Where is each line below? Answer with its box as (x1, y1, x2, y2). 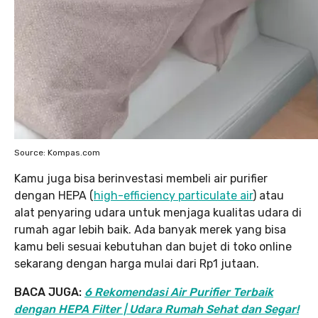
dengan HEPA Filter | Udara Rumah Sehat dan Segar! (14, 302, 299, 316)
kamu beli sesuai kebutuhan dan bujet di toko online (14, 240, 292, 253)
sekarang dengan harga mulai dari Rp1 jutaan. (14, 257, 259, 270)
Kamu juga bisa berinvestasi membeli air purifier (14, 172, 268, 185)
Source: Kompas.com (14, 148, 100, 158)
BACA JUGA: (14, 285, 84, 299)
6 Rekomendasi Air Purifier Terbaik (84, 285, 273, 299)
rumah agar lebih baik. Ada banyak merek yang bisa (14, 223, 286, 236)
